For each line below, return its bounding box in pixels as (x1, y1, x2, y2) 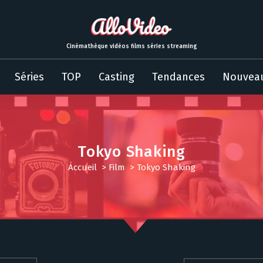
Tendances (151, 70, 205, 83)
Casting (98, 70, 134, 83)
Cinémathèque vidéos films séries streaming (66, 42, 197, 50)
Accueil (68, 161, 97, 173)
